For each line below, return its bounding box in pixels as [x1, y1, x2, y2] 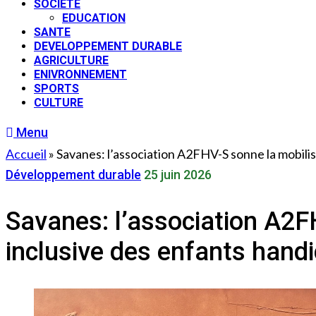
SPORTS [34, 82, 79, 95]
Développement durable [6, 167, 141, 182]
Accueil [6, 146, 47, 162]
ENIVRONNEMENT [34, 68, 127, 81]
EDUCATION [62, 11, 126, 25]
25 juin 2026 [144, 167, 212, 182]
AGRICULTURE [34, 54, 109, 67]
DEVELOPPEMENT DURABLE [34, 39, 182, 53]
